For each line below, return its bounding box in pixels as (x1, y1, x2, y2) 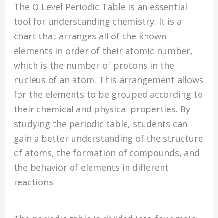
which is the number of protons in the (14, 59, 175, 71)
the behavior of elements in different (14, 161, 169, 173)
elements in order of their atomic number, (14, 44, 193, 56)
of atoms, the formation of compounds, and (14, 146, 200, 159)
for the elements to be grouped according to (14, 88, 203, 100)
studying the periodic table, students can (14, 117, 188, 129)
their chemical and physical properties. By (14, 103, 191, 115)
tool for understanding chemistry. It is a (14, 15, 182, 27)
